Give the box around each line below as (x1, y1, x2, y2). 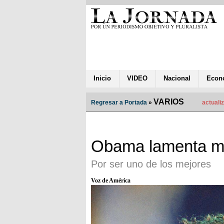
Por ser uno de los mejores (91, 158, 211, 169)
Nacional (163, 74, 190, 82)
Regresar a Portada (91, 98, 147, 106)
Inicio (93, 74, 111, 82)
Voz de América (91, 176, 130, 184)
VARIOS (153, 97, 184, 106)
